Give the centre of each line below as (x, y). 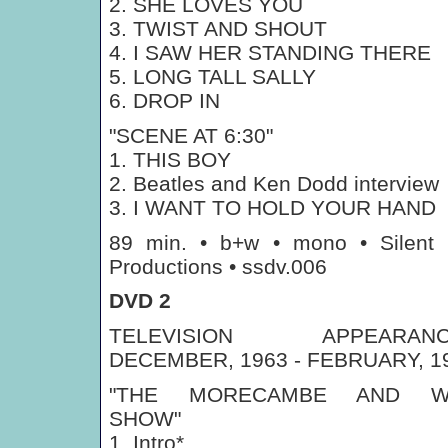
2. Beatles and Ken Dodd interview (274, 183)
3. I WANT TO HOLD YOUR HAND (272, 207)
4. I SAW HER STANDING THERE (270, 52)
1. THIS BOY (170, 159)
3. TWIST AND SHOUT (218, 28)
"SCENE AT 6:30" (191, 135)
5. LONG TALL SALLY (212, 76)
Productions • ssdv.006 (218, 266)
